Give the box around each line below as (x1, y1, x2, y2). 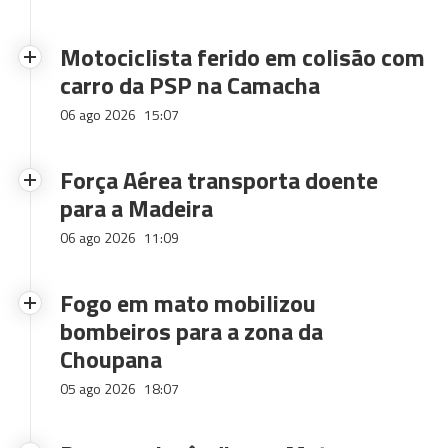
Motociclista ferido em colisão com (60, 39, 425, 75)
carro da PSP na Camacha (60, 67, 320, 103)
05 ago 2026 (60, 378, 139, 399)
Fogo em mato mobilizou (60, 285, 316, 321)
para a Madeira (60, 190, 213, 226)
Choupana (60, 341, 162, 377)
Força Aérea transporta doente (60, 162, 378, 198)
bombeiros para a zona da (60, 313, 323, 349)
